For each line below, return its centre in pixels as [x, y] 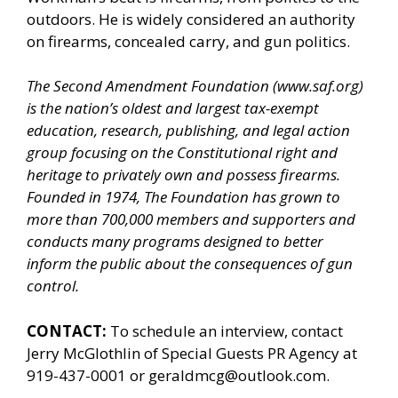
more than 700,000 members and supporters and [191, 219]
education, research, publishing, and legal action [188, 131]
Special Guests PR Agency [251, 353]
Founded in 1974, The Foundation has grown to [183, 197]
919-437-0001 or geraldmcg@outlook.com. [178, 375]
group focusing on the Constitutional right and [182, 153]
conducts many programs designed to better [175, 242]
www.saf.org [318, 86]
